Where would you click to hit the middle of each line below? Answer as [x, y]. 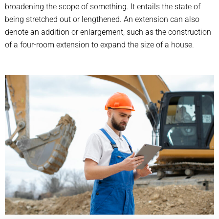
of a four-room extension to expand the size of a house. [99, 45]
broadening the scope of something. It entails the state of [103, 7]
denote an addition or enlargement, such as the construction [108, 32]
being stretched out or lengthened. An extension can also [102, 20]
